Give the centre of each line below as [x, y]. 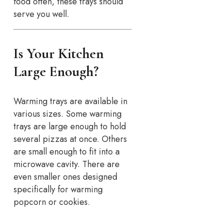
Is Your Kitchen [59, 54]
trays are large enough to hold [70, 127]
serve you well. [41, 14]
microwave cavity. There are [67, 164]
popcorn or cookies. [52, 202]
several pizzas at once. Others [70, 139]
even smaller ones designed [65, 177]
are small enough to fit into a [67, 152]
